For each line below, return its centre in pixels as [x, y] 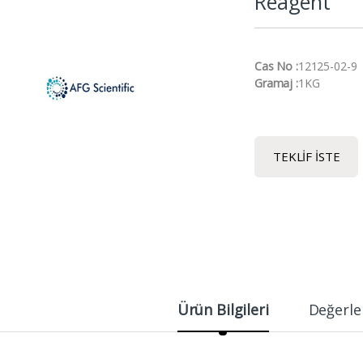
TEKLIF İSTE [307, 156]
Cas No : [276, 66]
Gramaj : [276, 83]
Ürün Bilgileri [223, 309]
